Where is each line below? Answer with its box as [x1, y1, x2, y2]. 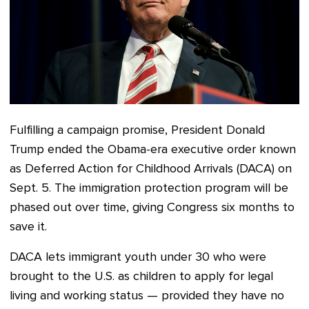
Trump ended [10, 143, 86, 157]
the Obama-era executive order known [86, 143, 296, 157]
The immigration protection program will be [54, 182, 288, 195]
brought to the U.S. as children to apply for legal [10, 270, 273, 283]
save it [10, 221, 45, 234]
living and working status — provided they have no [10, 290, 284, 303]
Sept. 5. [10, 182, 54, 195]
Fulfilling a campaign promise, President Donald [10, 124, 265, 137]
